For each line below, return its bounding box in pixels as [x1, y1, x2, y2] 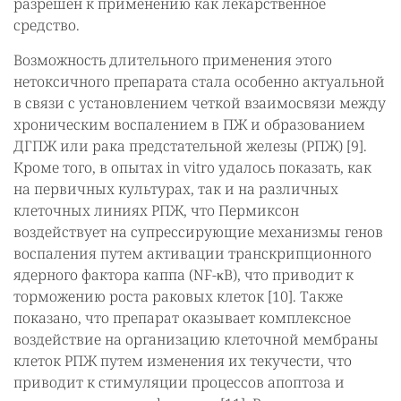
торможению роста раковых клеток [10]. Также [13, 286, 343, 306]
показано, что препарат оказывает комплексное [13, 308, 351, 328]
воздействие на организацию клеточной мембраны [13, 329, 379, 349]
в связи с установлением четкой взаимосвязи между [13, 93, 386, 113]
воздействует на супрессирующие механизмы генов [13, 222, 383, 242]
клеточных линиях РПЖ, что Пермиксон [13, 200, 299, 220]
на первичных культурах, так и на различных [13, 179, 338, 199]
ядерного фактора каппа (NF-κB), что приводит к [13, 265, 354, 285]
